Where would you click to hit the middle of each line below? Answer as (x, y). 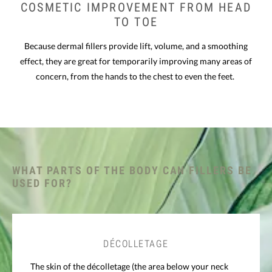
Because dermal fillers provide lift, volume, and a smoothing (136, 46)
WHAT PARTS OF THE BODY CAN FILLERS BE (132, 170)
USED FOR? (42, 183)
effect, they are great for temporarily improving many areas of (136, 61)
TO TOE (136, 22)
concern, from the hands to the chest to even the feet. (136, 76)
